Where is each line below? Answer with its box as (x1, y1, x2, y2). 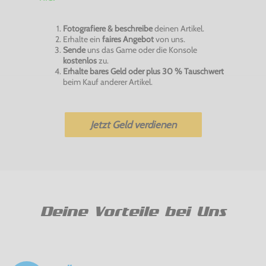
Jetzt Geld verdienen (90, 118, 176, 131)
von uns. (154, 33, 187, 45)
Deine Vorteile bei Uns (40, 204, 226, 218)
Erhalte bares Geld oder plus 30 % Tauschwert (63, 65, 224, 77)
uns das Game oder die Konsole (85, 44, 197, 55)
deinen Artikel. (153, 23, 204, 34)
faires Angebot (102, 33, 154, 45)
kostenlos (63, 55, 97, 66)
